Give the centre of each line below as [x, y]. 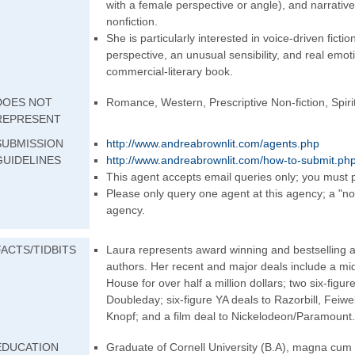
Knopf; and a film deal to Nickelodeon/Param [218, 316]
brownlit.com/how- [242, 160]
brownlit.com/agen [242, 143]
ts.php [304, 143]
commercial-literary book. [170, 71]
